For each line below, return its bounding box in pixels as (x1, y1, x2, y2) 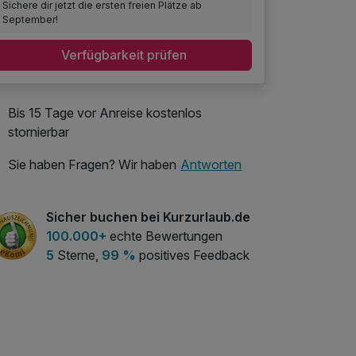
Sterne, (54, 246, 102, 263)
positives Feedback (136, 246, 250, 263)
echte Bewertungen (106, 227, 222, 244)
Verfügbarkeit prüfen (61, 47, 187, 64)
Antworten (180, 157, 242, 173)
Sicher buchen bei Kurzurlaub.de (46, 208, 250, 225)
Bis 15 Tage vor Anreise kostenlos (8, 104, 202, 121)
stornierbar (8, 123, 69, 140)
